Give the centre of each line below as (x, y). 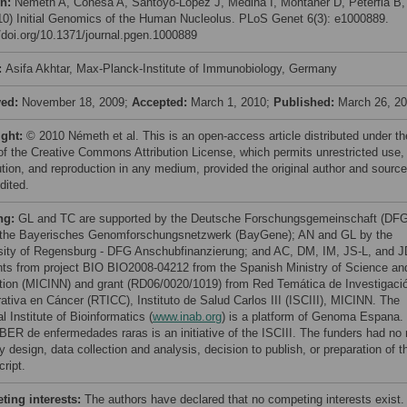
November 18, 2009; (77, 102)
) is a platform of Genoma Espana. (313, 317)
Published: (306, 102)
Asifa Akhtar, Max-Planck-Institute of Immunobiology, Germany (171, 69)
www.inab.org (187, 317)
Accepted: (161, 102)
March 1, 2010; (232, 102)
